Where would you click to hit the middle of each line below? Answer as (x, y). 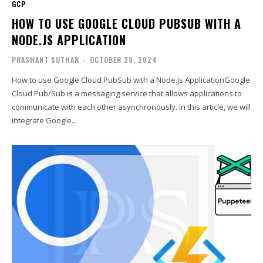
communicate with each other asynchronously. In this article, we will (131, 107)
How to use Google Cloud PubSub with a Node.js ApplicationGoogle (131, 80)
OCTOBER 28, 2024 (124, 59)
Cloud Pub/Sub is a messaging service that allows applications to (127, 93)
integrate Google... (45, 120)
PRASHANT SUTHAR (46, 59)
